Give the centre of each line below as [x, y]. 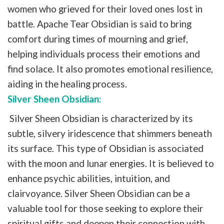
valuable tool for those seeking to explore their [105, 208]
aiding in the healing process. [67, 83]
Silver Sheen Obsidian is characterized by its [100, 118]
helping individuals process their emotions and [104, 53]
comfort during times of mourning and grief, [98, 38]
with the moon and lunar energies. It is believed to [111, 163]
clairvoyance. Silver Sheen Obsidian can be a [99, 193]
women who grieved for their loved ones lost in [105, 8]
